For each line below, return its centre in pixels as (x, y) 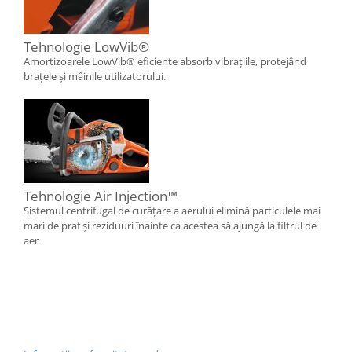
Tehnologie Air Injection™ (101, 196)
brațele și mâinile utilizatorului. (95, 77)
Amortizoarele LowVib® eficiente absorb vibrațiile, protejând (165, 62)
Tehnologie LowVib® (86, 47)
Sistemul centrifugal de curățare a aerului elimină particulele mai (172, 211)
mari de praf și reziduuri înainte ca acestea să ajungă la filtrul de (170, 226)
